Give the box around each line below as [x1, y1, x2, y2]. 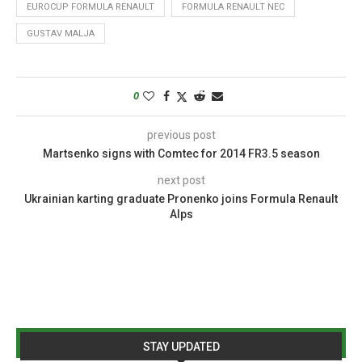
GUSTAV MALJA [27, 28, 95, 39]
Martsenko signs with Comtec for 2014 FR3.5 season [42, 147, 320, 160]
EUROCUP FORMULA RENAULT [27, 2, 154, 12]
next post [157, 174, 205, 187]
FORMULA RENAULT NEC [182, 2, 284, 12]
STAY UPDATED [142, 340, 220, 353]
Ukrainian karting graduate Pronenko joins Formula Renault [24, 192, 338, 205]
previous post [146, 128, 216, 141]
